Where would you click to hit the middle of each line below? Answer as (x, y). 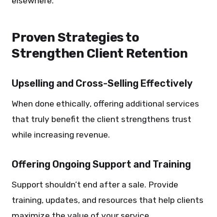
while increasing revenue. (61, 135)
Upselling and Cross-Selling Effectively (102, 83)
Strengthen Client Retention (100, 54)
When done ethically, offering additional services (105, 104)
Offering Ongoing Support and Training (101, 164)
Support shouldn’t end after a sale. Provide (95, 185)
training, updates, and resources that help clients (108, 200)
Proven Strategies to (75, 38)
